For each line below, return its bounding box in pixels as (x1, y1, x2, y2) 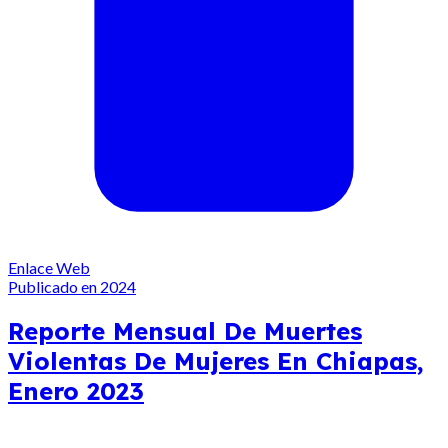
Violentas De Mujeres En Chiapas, (8, 346, 424, 377)
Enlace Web (8, 258, 90, 278)
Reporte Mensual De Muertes (8, 316, 362, 347)
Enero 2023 (8, 376, 144, 407)
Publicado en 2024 (8, 277, 136, 297)
